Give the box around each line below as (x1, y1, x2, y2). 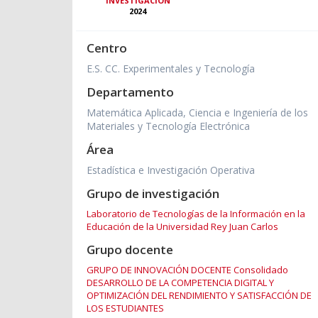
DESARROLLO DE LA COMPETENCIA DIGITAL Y (87, 276, 274, 290)
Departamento (87, 84, 174, 101)
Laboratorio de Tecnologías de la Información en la (87, 207, 305, 221)
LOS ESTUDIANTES (87, 302, 164, 315)
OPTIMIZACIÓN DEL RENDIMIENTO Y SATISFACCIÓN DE (87, 289, 312, 302)
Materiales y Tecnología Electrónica (87, 119, 250, 133)
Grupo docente (87, 241, 173, 258)
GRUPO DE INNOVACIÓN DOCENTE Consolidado (87, 263, 288, 277)
